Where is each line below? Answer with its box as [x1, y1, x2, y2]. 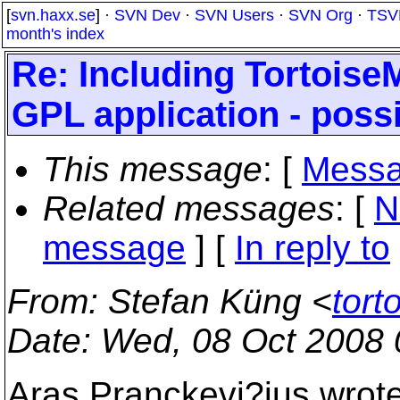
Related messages [43, 189, 335, 228]
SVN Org [288, 6, 353, 24]
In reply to [235, 229, 390, 267]
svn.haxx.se [11, 6, 96, 24]
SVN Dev [114, 6, 180, 24]
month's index [6, 25, 104, 43]
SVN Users [195, 6, 274, 24]
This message [43, 150, 262, 188]
